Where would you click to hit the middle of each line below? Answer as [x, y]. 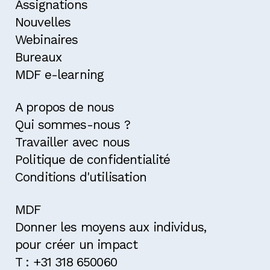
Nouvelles [43, 22]
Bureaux [39, 57]
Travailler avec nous [73, 142]
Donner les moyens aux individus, [111, 227]
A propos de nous [65, 107]
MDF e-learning [60, 74]
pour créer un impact [77, 244]
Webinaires [47, 39]
